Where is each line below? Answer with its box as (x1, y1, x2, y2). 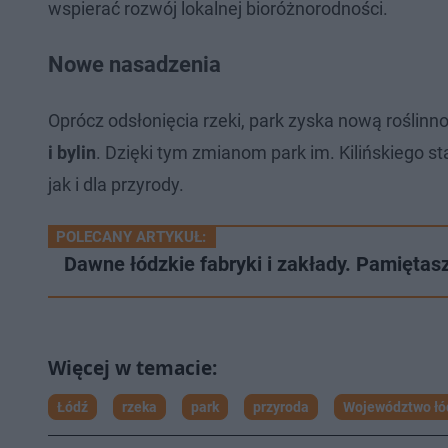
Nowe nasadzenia (48, 52, 221, 77)
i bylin (48, 142, 96, 163)
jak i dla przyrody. (48, 174, 184, 195)
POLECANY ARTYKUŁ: (56, 228, 206, 246)
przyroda (253, 399, 309, 415)
